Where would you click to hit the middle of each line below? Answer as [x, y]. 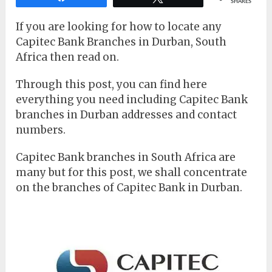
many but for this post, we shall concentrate [132, 173]
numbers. [41, 130]
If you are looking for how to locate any [119, 27]
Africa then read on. [68, 57]
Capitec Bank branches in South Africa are [126, 158]
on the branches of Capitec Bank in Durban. [129, 188]
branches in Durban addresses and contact [127, 115]
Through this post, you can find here [112, 85]
